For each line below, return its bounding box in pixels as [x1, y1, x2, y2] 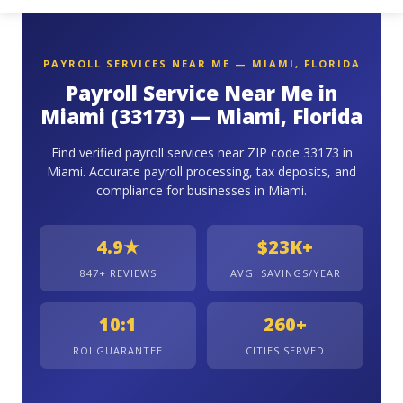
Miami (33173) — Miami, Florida [40, 103, 363, 130]
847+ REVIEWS [79, 266, 157, 280]
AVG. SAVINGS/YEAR [229, 266, 341, 280]
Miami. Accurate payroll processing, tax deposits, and [47, 163, 356, 180]
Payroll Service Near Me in [66, 79, 337, 107]
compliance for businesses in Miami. [96, 182, 307, 199]
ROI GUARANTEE [73, 344, 163, 357]
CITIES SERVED [246, 344, 325, 357]
